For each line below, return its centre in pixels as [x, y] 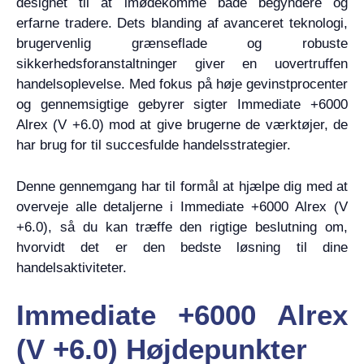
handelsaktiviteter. [71, 267]
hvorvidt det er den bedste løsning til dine [182, 247]
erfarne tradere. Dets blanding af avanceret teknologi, [182, 23]
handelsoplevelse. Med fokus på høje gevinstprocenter [182, 84]
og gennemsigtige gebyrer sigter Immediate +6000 [182, 104]
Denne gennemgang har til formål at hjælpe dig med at [182, 186]
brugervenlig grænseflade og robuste [182, 43]
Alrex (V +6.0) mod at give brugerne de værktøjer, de [182, 125]
